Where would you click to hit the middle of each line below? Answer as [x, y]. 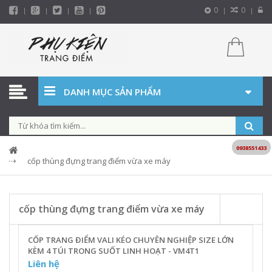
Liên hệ [44, 263]
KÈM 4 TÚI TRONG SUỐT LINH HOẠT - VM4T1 [114, 250]
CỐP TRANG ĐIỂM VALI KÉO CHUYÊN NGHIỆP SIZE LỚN [131, 240]
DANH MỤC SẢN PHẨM [112, 91]
